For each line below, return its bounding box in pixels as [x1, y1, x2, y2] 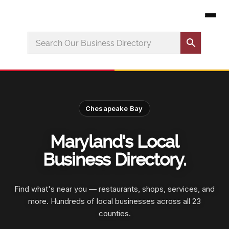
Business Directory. [42, 149, 187, 170]
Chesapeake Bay [85, 104, 143, 113]
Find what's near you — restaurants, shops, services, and [14, 184, 215, 194]
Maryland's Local [50, 131, 179, 152]
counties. [98, 209, 131, 219]
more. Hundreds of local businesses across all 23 [28, 196, 201, 207]
